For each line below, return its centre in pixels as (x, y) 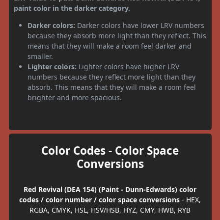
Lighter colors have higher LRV (128, 66)
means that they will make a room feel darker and (110, 46)
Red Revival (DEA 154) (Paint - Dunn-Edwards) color (110, 189)
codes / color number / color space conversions (99, 199)
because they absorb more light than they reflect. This (117, 35)
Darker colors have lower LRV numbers (140, 25)
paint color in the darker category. (72, 8)
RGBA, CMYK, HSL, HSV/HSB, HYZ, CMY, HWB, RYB (110, 210)
